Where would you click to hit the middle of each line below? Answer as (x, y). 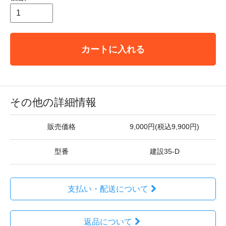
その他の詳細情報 (53, 102)
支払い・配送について (108, 189)
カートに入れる (113, 49)
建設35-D (164, 152)
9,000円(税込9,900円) (164, 127)
